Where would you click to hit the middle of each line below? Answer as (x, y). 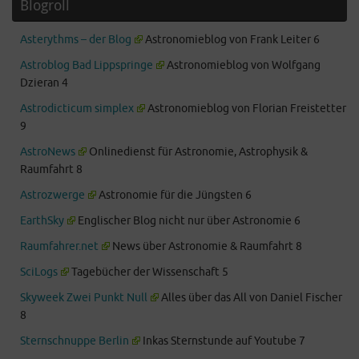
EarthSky (42, 220)
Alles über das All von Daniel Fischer (251, 297)
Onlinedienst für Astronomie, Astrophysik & (198, 151)
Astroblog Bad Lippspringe (87, 65)
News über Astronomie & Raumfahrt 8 (206, 246)
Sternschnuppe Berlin (75, 341)
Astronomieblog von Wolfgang (243, 65)
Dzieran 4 (44, 83)
